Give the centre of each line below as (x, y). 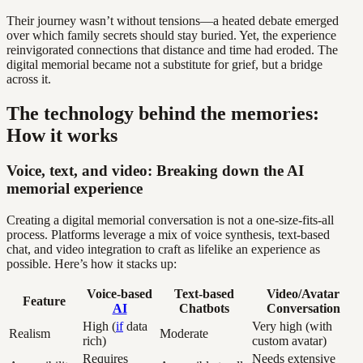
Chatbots (204, 309)
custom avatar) (289, 341)
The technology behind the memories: (163, 113)
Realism (30, 334)
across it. (29, 79)
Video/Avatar (303, 294)
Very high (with (292, 327)
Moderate (184, 334)
